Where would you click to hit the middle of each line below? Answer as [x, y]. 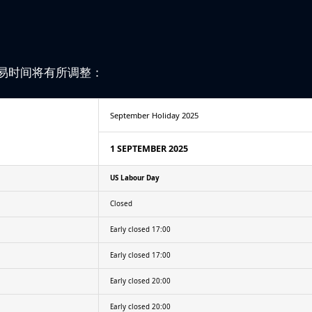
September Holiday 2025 [154, 115]
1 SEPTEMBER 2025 [149, 148]
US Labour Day [134, 178]
